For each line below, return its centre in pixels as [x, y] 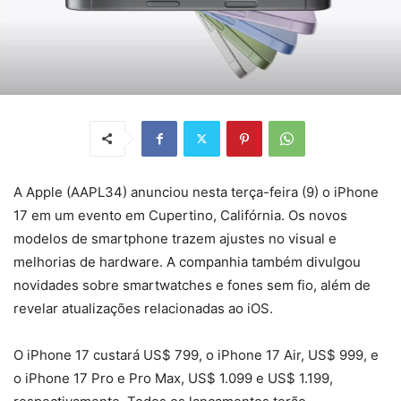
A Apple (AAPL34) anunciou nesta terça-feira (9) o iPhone [196, 192]
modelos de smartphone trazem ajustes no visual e [175, 238]
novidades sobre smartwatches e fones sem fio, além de [192, 285]
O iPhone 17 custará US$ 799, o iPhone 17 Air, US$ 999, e [196, 354]
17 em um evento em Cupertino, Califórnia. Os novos [180, 215]
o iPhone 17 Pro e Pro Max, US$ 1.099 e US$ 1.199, [173, 378]
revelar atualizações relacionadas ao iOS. [143, 308]
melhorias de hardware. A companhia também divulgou [187, 261]
